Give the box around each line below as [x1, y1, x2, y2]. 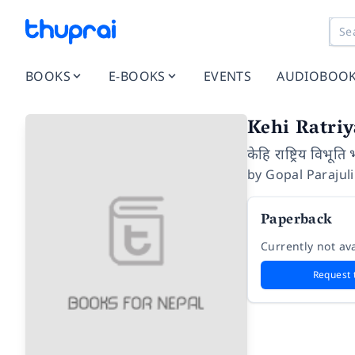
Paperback [261, 208, 333, 235]
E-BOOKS [109, 67, 166, 85]
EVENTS [203, 67, 252, 85]
